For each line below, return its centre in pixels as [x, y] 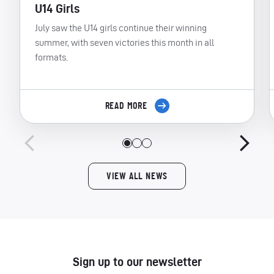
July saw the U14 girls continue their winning [121, 28]
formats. [51, 57]
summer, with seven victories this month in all [124, 42]
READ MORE [127, 106]
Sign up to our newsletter [137, 261]
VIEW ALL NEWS [137, 176]
